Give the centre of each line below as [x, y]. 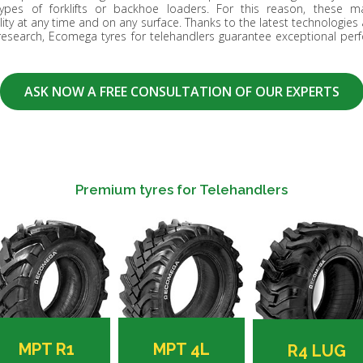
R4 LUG [316, 350]
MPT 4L [181, 350]
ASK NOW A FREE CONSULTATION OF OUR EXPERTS [181, 92]
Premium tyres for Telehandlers [181, 190]
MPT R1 [46, 349]
